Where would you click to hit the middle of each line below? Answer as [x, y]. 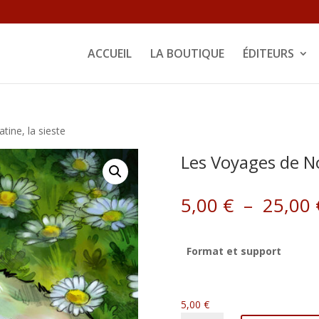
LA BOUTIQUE [187, 53]
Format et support [234, 251]
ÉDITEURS [268, 53]
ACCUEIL [109, 53]
